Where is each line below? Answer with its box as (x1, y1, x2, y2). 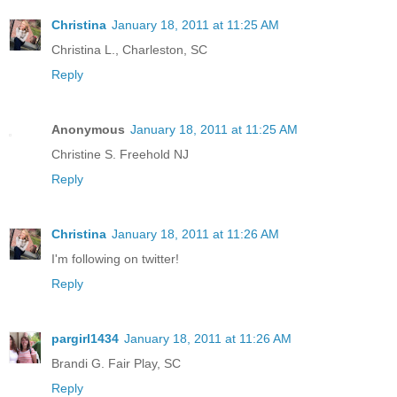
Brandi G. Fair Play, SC (51, 355, 181, 370)
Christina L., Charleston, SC (51, 42, 207, 57)
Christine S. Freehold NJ (51, 146, 189, 161)
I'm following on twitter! (51, 251, 179, 266)
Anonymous (51, 121, 125, 136)
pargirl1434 (51, 331, 119, 346)
